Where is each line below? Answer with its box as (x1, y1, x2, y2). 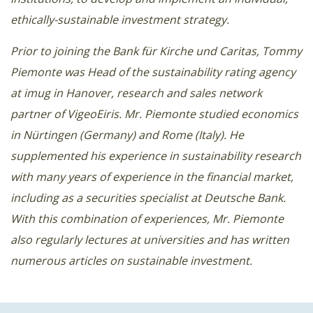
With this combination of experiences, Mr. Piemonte (10, 211, 284, 227)
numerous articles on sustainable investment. (10, 253, 252, 269)
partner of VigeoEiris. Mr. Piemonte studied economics (10, 106, 298, 122)
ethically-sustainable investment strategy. (10, 12, 229, 28)
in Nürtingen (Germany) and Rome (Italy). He (10, 127, 244, 143)
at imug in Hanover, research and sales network (10, 85, 262, 101)
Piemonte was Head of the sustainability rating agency (10, 64, 296, 80)
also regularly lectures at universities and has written (10, 232, 289, 248)
